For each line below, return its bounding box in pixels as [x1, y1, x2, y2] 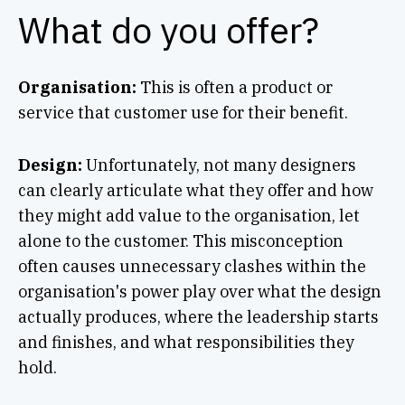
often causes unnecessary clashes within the [17, 255, 366, 277]
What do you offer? [17, 5, 319, 53]
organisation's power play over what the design [17, 280, 381, 302]
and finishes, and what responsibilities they [17, 331, 354, 353]
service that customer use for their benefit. [17, 101, 355, 123]
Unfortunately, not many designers [81, 154, 356, 175]
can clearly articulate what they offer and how [17, 179, 373, 201]
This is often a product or [136, 76, 333, 98]
